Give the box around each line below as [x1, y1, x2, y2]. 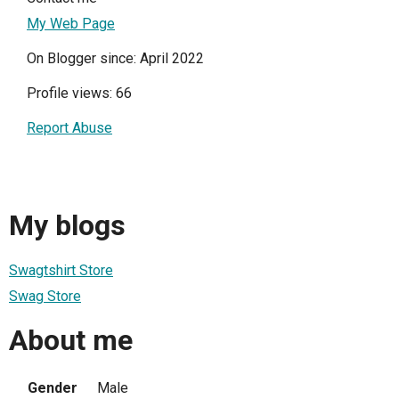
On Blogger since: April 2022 [27, 50, 204, 67]
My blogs [9, 208, 126, 243]
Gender [28, 379, 77, 396]
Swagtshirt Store [9, 261, 113, 279]
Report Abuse [27, 119, 112, 136]
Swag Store [9, 287, 81, 305]
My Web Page [27, 15, 115, 32]
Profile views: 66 [27, 85, 132, 102]
